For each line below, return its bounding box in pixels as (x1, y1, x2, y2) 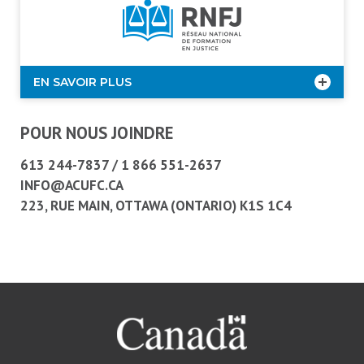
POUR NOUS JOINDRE (20, 122, 174, 144)
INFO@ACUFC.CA (20, 176, 123, 194)
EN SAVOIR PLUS (33, 75, 132, 89)
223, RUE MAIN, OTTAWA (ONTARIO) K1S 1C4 (20, 197, 292, 214)
